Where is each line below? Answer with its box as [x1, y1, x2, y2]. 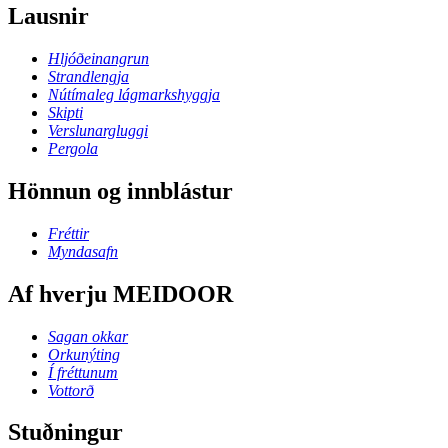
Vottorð [48, 381, 94, 399]
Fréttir [48, 224, 89, 242]
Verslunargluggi [48, 121, 148, 139]
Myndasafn [48, 242, 118, 260]
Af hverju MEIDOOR [8, 280, 233, 307]
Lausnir [8, 2, 89, 29]
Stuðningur [8, 419, 123, 446]
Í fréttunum [48, 363, 118, 381]
